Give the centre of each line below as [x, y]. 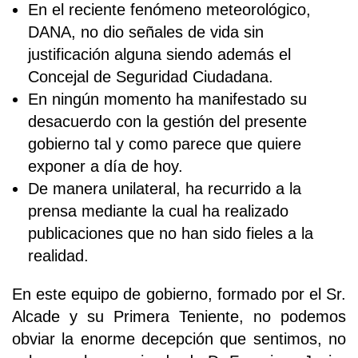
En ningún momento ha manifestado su [167, 99]
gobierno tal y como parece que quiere [165, 143]
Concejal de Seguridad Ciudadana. [151, 76]
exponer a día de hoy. [105, 166]
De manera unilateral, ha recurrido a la [165, 188]
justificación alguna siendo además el [159, 54]
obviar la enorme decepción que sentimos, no [179, 338]
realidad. [58, 255]
